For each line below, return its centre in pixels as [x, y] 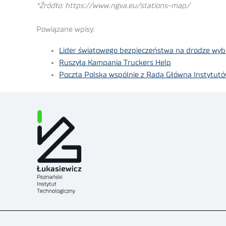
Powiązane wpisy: [66, 29]
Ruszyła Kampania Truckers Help [115, 63]
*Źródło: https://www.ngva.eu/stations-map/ [113, 6]
